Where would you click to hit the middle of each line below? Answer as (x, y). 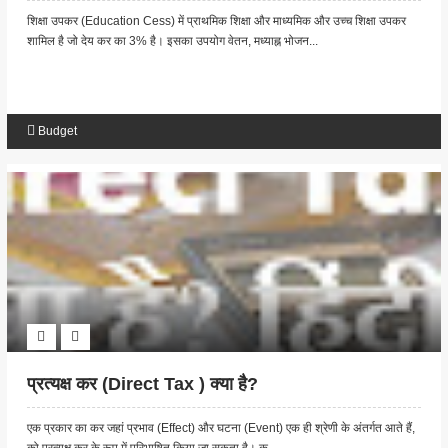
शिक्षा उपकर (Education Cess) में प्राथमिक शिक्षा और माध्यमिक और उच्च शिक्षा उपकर (216, 21)
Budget (57, 131)
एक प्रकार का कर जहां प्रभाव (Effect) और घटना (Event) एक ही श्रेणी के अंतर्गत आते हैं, (220, 428)
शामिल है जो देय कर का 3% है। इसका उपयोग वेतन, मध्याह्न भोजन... (172, 41)
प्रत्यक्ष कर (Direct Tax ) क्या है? (142, 384)
